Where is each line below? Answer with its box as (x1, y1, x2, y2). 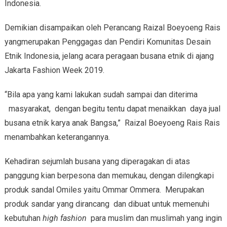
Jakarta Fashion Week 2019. (4, 65, 104, 75)
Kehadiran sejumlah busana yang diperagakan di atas (4, 157, 190, 167)
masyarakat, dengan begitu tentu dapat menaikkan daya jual (4, 104, 220, 114)
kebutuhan (4, 213, 43, 223)
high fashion (42, 213, 87, 223)
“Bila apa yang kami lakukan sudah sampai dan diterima (4, 90, 198, 100)
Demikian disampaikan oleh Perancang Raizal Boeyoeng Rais (4, 23, 220, 33)
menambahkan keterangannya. (4, 132, 110, 142)
